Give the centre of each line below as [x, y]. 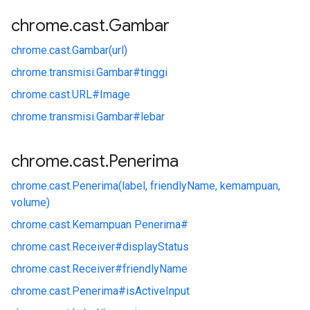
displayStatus [156, 247]
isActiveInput [158, 291]
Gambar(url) [100, 50]
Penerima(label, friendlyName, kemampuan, [176, 186]
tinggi [154, 72]
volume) [30, 202]
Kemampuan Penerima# [130, 225]
